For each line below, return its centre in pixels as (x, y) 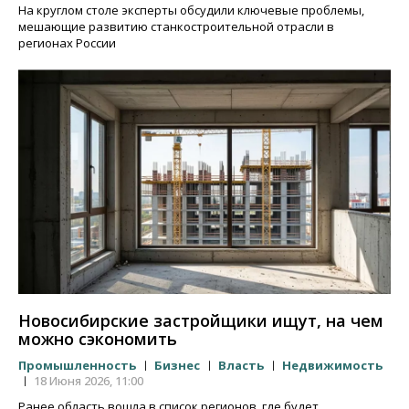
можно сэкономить (98, 338)
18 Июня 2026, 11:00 (89, 381)
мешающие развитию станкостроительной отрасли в (176, 26)
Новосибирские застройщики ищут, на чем (201, 320)
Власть (242, 365)
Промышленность (79, 365)
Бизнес (178, 365)
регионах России (67, 42)
